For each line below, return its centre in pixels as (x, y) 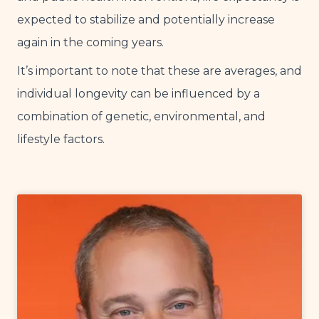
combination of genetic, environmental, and (141, 117)
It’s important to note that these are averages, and (159, 71)
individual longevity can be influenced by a (138, 94)
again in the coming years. (90, 43)
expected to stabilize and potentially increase (146, 20)
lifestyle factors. (61, 140)
